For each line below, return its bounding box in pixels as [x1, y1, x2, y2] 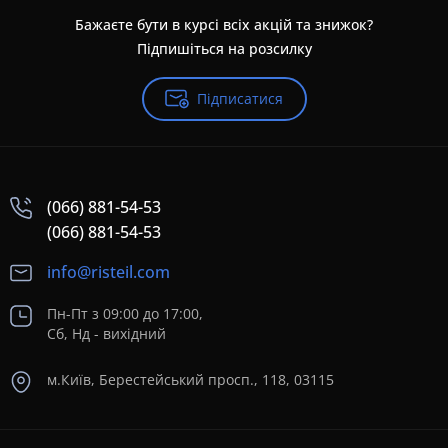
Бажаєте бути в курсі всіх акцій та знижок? [75, 15, 373, 34]
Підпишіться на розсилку [136, 39, 312, 58]
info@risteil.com [47, 261, 170, 283]
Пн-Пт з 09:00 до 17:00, [47, 304, 203, 324]
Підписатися [197, 89, 283, 108]
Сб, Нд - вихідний [47, 324, 166, 344]
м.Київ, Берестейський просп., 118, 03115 [47, 370, 334, 390]
